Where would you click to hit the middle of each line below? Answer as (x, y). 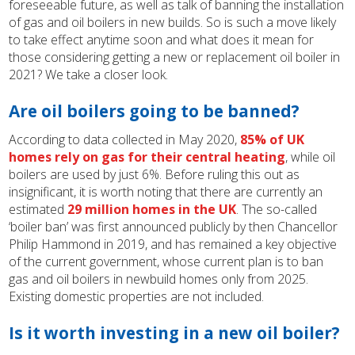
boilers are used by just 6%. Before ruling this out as (155, 174)
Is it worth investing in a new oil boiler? (175, 333)
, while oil (311, 157)
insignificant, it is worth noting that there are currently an (166, 192)
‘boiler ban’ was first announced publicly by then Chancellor (174, 227)
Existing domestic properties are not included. (137, 296)
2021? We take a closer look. (89, 74)
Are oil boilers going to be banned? (155, 111)
